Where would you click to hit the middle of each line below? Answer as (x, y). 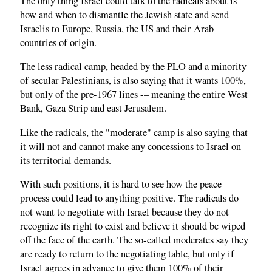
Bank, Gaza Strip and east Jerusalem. (93, 108)
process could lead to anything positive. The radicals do (129, 198)
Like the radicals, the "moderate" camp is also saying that (134, 132)
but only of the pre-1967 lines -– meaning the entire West (134, 94)
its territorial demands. (66, 160)
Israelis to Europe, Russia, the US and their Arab (117, 28)
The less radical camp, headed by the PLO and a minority (133, 66)
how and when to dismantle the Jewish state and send (124, 14)
